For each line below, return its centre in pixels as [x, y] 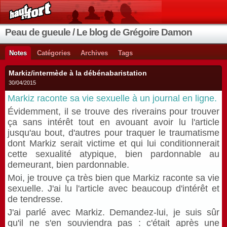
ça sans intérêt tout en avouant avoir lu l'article [113, 122]
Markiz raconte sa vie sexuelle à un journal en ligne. [112, 98]
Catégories [54, 53]
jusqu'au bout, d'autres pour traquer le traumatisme [113, 133]
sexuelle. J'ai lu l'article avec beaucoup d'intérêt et [113, 188]
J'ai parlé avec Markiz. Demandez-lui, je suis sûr [113, 212]
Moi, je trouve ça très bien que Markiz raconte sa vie [113, 178]
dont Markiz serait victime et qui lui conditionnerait [113, 143]
